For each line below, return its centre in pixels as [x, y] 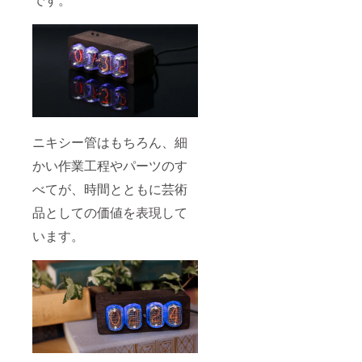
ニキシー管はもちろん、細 [110, 141]
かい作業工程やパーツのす [110, 165]
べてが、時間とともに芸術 [110, 188]
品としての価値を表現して [110, 212]
